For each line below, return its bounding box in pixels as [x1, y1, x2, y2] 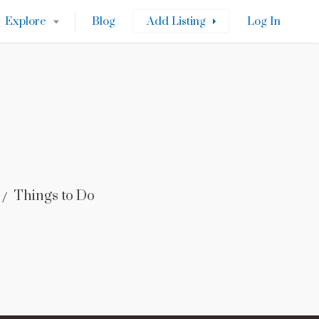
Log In [247, 14, 281, 28]
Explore [5, 14, 46, 28]
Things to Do [13, 187, 95, 205]
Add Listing [147, 14, 206, 28]
